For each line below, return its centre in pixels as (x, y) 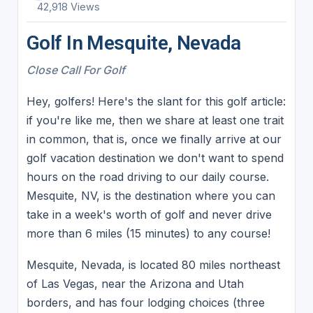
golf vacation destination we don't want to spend (155, 158)
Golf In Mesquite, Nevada (133, 43)
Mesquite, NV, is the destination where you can (151, 195)
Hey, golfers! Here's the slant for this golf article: (156, 101)
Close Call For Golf (75, 70)
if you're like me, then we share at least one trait (155, 120)
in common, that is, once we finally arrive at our (154, 139)
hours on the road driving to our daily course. (147, 176)
